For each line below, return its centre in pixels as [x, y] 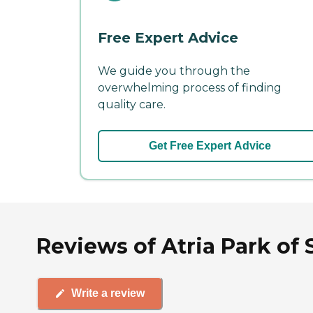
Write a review [108, 293]
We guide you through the [174, 71]
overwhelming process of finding [190, 87]
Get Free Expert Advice [210, 145]
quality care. [132, 104]
